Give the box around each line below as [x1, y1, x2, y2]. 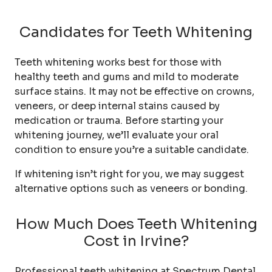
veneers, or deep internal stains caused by [15, 99, 220, 112]
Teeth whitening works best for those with [15, 55, 222, 69]
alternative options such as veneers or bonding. [15, 182, 248, 195]
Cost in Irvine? [83, 231, 189, 250]
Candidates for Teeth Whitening [19, 22, 253, 41]
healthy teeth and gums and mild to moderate [15, 70, 239, 83]
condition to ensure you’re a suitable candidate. [15, 143, 249, 156]
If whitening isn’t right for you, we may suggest [15, 167, 244, 180]
